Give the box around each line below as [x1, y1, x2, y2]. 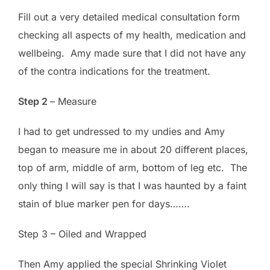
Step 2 [18, 95, 50, 107]
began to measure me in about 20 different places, [18, 143, 248, 155]
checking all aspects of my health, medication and [18, 28, 246, 41]
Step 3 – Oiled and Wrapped [18, 227, 146, 240]
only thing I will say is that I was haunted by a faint [18, 179, 246, 192]
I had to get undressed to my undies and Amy [18, 125, 225, 137]
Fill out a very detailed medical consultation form [18, 10, 240, 23]
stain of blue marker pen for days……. [18, 197, 190, 210]
